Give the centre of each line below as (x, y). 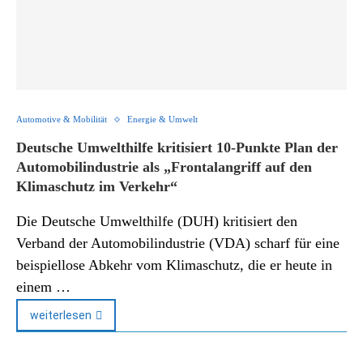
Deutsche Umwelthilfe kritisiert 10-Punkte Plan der (177, 147)
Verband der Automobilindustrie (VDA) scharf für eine (178, 243)
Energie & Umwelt (162, 119)
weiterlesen (61, 315)
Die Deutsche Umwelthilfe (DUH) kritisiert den (157, 221)
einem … (43, 287)
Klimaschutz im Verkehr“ (97, 186)
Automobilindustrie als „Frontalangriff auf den (164, 167)
